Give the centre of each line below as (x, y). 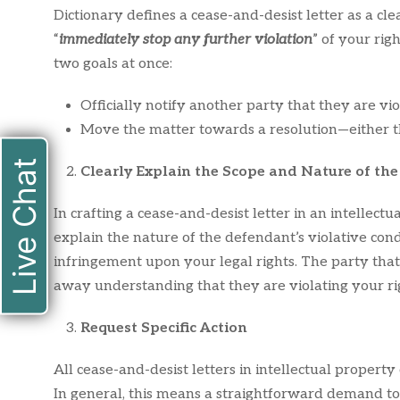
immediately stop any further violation (186, 40)
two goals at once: (113, 64)
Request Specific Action (164, 328)
